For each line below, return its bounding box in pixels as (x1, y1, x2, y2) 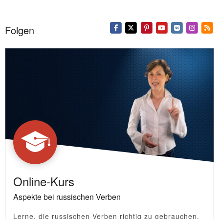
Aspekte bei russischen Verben (13, 191, 121, 202)
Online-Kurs (13, 172, 74, 190)
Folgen (5, 22, 34, 37)
